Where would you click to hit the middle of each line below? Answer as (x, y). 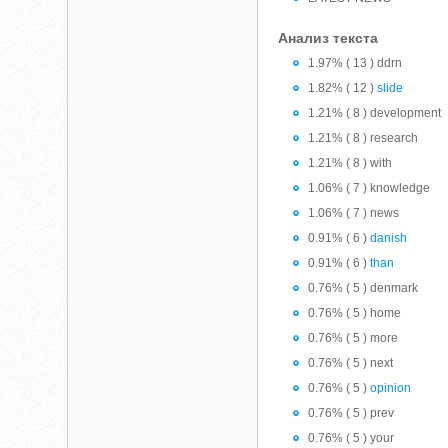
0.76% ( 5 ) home (355, 313)
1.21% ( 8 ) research (363, 138)
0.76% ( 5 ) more (353, 338)
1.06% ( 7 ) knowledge (369, 188)
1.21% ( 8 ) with (350, 163)
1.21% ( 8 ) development (375, 113)
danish (389, 238)
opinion (391, 388)
